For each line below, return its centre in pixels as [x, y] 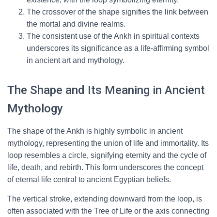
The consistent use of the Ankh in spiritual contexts [113, 36]
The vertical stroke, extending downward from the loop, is [105, 199]
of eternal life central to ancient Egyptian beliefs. [89, 179]
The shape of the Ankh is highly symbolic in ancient [95, 131]
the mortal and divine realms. [76, 24]
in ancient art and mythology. [76, 60]
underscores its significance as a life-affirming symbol [118, 48]
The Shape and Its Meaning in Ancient [106, 90]
